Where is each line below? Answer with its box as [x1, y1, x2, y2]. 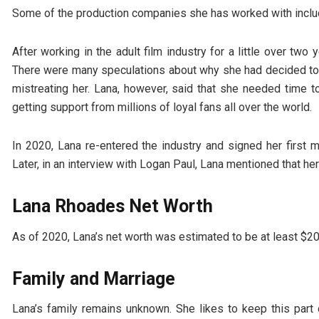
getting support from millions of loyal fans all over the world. [12, 100, 312, 115]
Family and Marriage [12, 268, 175, 289]
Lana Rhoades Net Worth [12, 196, 213, 217]
